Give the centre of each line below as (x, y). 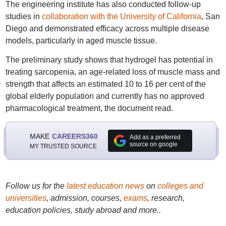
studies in (23, 16)
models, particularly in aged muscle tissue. (81, 41)
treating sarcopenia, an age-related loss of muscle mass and (112, 72)
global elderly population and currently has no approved (105, 96)
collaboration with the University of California (121, 16)
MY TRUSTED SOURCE (63, 146)
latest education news (105, 186)
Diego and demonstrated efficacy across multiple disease (107, 29)
